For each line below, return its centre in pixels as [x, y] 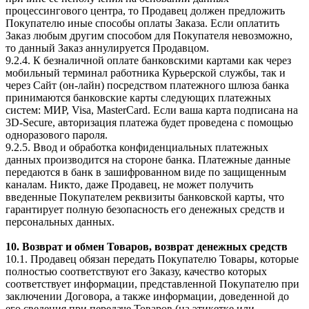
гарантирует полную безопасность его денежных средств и [145, 209]
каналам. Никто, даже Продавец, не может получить [129, 184]
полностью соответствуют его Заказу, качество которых [136, 271]
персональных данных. [60, 221]
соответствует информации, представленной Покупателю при [152, 283]
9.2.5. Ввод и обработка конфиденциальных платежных [137, 147]
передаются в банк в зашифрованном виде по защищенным [146, 172]
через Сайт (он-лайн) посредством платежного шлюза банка [147, 85]
